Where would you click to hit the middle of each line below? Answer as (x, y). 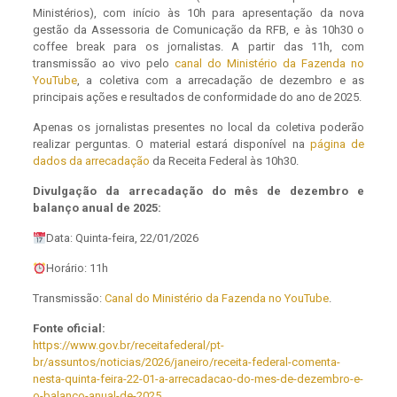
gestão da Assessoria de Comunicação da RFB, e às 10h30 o (198, 30)
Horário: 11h (77, 269)
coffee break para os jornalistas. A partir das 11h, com (198, 47)
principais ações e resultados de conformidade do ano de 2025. (197, 97)
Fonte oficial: (69, 329)
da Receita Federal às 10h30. (224, 161)
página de (337, 144)
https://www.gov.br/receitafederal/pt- (128, 346)
